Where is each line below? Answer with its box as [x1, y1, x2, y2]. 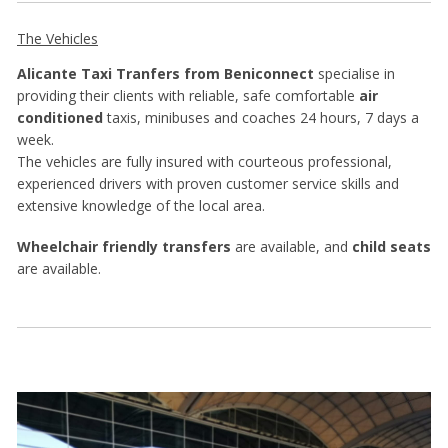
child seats [352, 237, 431, 257]
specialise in [318, 63, 395, 83]
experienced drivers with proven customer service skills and [17, 173, 399, 193]
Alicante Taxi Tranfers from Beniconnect [17, 63, 318, 83]
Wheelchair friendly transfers [17, 237, 231, 257]
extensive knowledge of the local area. [17, 195, 277, 215]
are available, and [231, 237, 352, 257]
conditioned [17, 107, 103, 127]
